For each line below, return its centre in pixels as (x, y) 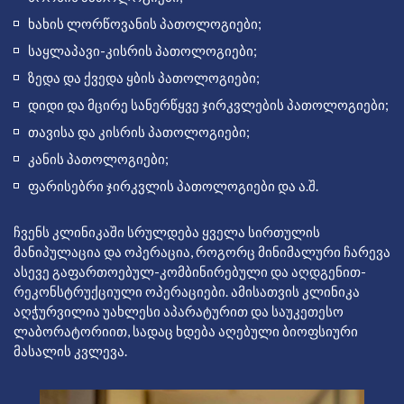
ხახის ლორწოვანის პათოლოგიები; (145, 23)
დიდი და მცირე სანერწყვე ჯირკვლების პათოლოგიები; (208, 104)
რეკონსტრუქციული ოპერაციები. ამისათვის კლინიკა (187, 291)
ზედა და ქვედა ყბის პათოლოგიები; (144, 77)
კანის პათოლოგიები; (98, 158)
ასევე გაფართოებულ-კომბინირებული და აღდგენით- (190, 271)
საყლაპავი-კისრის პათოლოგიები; (142, 50)
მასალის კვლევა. (70, 350)
